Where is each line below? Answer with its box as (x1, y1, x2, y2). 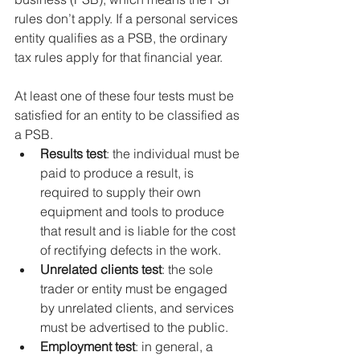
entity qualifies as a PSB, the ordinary (14, 29, 231, 46)
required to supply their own (40, 183, 204, 200)
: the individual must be (106, 145, 243, 162)
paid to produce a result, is (40, 164, 197, 181)
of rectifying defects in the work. (40, 241, 221, 258)
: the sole (162, 260, 216, 277)
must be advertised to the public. (40, 318, 228, 335)
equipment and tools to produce (40, 202, 227, 219)
